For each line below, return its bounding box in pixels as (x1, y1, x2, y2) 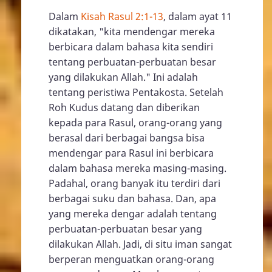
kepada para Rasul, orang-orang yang (49, 115, 222, 129)
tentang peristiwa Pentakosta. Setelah (49, 85, 223, 99)
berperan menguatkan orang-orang (49, 252, 214, 266)
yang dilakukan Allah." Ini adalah (49, 70, 198, 84)
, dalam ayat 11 (163, 9, 232, 23)
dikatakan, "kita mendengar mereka (49, 24, 215, 38)
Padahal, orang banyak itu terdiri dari (49, 176, 220, 190)
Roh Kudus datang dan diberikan (49, 100, 200, 114)
